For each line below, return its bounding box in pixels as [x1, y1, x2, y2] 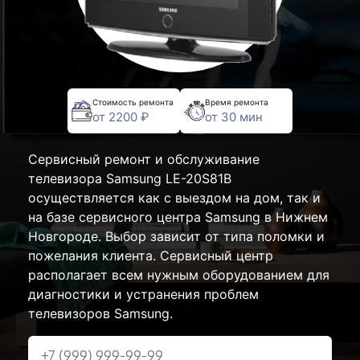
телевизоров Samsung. [28, 305, 173, 321]
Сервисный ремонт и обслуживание [28, 151, 260, 167]
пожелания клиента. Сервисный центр [28, 247, 273, 264]
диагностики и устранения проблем [28, 286, 259, 302]
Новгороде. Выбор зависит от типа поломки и [28, 228, 325, 244]
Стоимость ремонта [92, 96, 174, 107]
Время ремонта [205, 96, 268, 107]
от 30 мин [205, 108, 263, 125]
